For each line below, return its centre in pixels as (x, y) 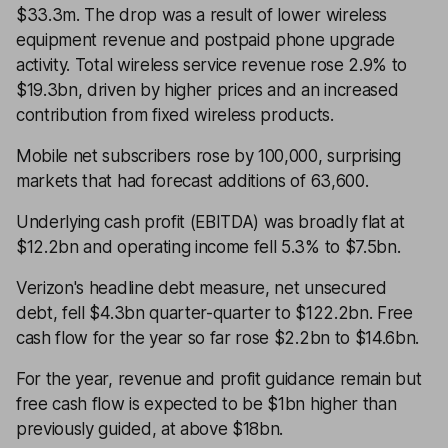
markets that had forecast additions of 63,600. (192, 181)
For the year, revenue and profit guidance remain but (219, 379)
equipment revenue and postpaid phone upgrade (205, 40)
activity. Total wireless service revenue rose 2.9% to (212, 65)
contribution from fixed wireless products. (175, 115)
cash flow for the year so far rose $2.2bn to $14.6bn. (218, 338)
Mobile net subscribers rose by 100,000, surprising (208, 156)
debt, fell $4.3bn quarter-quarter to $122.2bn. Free (214, 313)
